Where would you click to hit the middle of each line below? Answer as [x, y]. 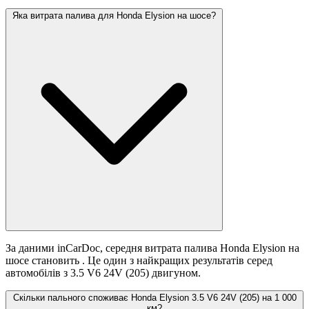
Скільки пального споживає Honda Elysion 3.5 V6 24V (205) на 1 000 [154, 298]
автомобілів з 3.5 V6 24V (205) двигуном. [103, 273]
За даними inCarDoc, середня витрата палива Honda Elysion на [152, 248]
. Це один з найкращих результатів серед [177, 261]
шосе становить [44, 261]
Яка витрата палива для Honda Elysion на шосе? [114, 16]
